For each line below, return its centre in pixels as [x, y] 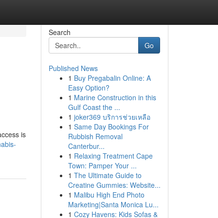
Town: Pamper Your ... [102, 165]
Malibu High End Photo [109, 195]
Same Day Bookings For [111, 127]
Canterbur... [86, 146]
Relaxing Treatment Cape [113, 156]
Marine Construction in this [115, 97]
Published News [73, 68]
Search [59, 32]
